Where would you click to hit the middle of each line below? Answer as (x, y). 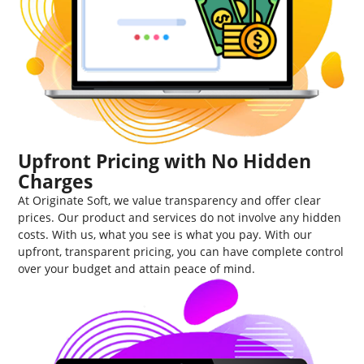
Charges (56, 182)
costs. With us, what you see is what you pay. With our (165, 235)
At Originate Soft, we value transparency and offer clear (170, 201)
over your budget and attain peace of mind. (137, 269)
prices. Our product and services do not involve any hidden (180, 218)
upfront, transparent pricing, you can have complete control (181, 252)
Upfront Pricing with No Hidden (165, 161)
